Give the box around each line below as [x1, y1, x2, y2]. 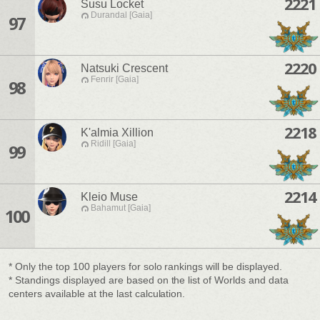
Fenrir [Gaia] [91, 74, 139, 85]
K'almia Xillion [81, 126, 154, 139]
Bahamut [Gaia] [91, 203, 151, 214]
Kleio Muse [81, 191, 138, 204]
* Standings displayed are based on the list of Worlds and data [9, 274, 289, 286]
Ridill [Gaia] [91, 139, 136, 149]
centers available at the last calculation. [9, 288, 186, 299]
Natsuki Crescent [81, 62, 168, 75]
